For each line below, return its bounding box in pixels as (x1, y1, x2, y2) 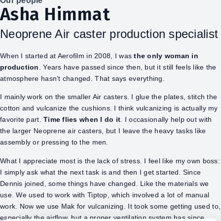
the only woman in (134, 51, 198, 60)
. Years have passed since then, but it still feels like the (38, 63, 217, 71)
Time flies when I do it (43, 115, 121, 124)
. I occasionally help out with (120, 115, 212, 124)
